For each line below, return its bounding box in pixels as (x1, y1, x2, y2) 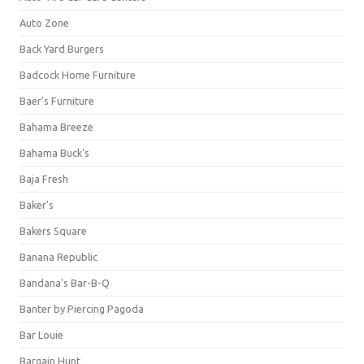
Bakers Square (19, 225, 87, 236)
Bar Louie (19, 329, 63, 340)
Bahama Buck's (19, 147, 89, 158)
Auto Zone (19, 17, 69, 28)
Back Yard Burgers (19, 43, 104, 54)
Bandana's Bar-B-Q (19, 277, 110, 288)
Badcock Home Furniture (19, 69, 136, 80)
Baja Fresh (19, 173, 68, 184)
